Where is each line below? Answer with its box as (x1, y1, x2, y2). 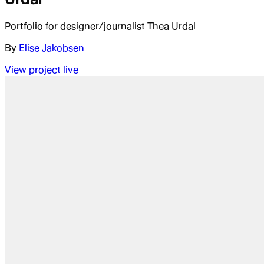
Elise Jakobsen (19, 42, 84, 54)
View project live (5, 64, 78, 76)
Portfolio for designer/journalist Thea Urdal (5, 21, 196, 32)
